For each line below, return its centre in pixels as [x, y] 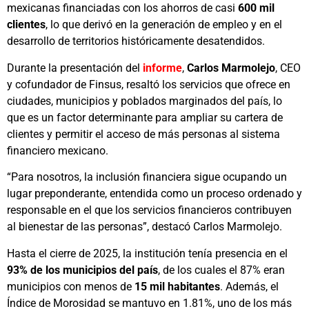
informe [162, 68]
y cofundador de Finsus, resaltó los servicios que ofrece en [149, 84]
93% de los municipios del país [82, 270]
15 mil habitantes [177, 286]
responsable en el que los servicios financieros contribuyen [149, 210]
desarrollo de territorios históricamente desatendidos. [136, 41]
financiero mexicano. [58, 150]
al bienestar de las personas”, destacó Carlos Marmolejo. [144, 227]
